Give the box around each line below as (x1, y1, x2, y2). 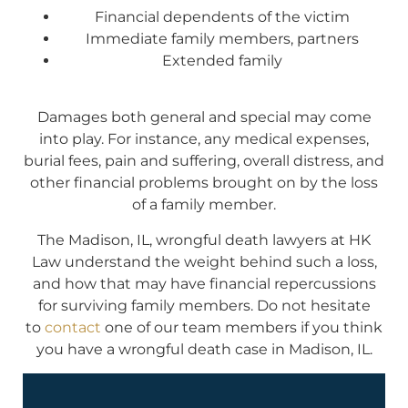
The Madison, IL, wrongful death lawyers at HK (37, 230, 371, 249)
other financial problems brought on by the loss (30, 174, 378, 192)
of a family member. (132, 196, 276, 214)
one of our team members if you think (101, 318, 382, 336)
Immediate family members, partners (86, 30, 359, 48)
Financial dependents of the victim (95, 8, 350, 26)
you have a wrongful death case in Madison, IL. (36, 340, 372, 358)
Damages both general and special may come (36, 108, 372, 127)
